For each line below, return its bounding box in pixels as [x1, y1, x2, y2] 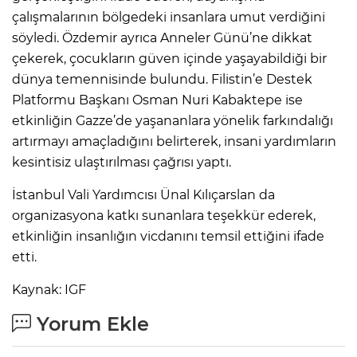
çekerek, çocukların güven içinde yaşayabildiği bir [12, 51, 327, 67]
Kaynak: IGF [12, 282, 86, 298]
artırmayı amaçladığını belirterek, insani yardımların [12, 134, 336, 150]
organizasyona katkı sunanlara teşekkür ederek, [12, 208, 316, 224]
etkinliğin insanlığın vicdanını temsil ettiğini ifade [12, 229, 324, 245]
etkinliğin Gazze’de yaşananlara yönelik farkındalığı [12, 113, 333, 129]
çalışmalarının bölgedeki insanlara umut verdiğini [12, 10, 325, 25]
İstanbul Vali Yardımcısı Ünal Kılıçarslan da [12, 187, 275, 203]
